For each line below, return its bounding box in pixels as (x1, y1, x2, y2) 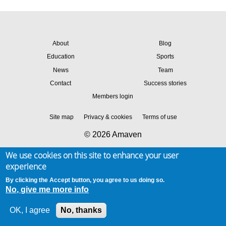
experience (6, 161, 47, 172)
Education (46, 53, 75, 61)
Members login (92, 93, 134, 100)
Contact (50, 79, 72, 87)
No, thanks (61, 206, 102, 214)
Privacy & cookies (83, 113, 132, 121)
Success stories (144, 79, 187, 87)
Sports (156, 53, 175, 61)
